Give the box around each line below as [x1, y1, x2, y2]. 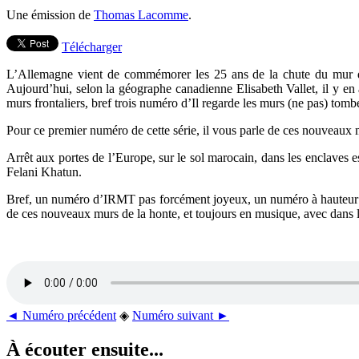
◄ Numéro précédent [6, 308, 116, 322]
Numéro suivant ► [132, 308, 229, 322]
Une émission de [6, 7, 94, 22]
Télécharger [62, 39, 122, 54]
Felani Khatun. [6, 164, 82, 179]
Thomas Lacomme [94, 7, 188, 22]
